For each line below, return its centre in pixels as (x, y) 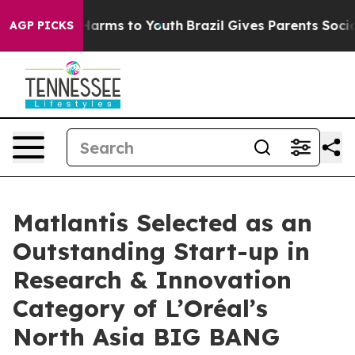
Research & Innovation (152, 280)
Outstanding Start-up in (161, 251)
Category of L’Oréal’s (140, 308)
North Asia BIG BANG (146, 337)
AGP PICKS (42, 25)
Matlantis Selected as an (162, 223)
